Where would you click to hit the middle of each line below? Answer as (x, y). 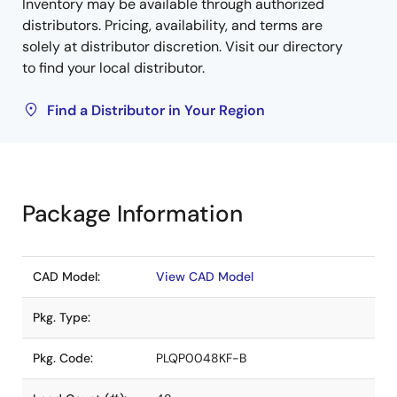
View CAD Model (205, 276)
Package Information (132, 214)
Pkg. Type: (62, 317)
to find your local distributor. (113, 68)
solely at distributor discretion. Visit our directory (183, 47)
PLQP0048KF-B (201, 358)
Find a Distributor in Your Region (156, 110)
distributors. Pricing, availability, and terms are (172, 25)
